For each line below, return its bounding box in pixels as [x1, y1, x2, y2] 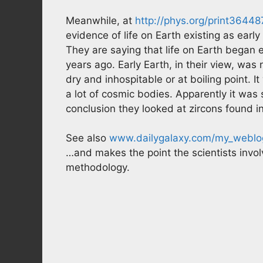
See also [66, 132, 109, 144]
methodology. [66, 161, 130, 173]
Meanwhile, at [66, 14, 135, 26]
